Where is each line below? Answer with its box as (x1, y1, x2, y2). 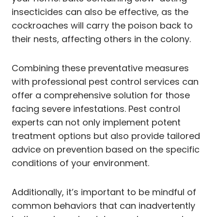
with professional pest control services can (12, 75, 199, 88)
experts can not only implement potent (12, 116, 181, 128)
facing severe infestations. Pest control (12, 102, 180, 115)
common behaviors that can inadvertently (12, 199, 195, 212)
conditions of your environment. (12, 156, 149, 169)
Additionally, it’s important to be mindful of (12, 186, 196, 198)
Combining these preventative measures (12, 62, 189, 74)
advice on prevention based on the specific (12, 143, 200, 155)
